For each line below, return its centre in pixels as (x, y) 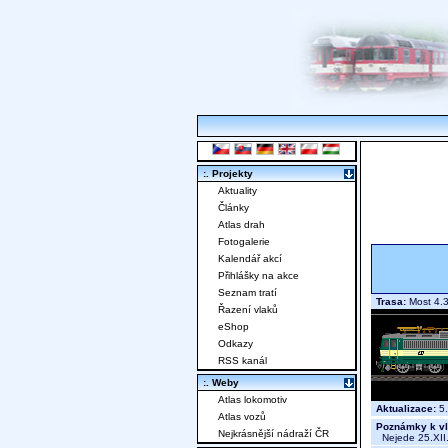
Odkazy (235, 344)
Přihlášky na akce (258, 276)
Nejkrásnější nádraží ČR (273, 434)
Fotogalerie (244, 242)
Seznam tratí (247, 293)
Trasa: (391, 302)
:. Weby (221, 383)
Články (233, 208)
